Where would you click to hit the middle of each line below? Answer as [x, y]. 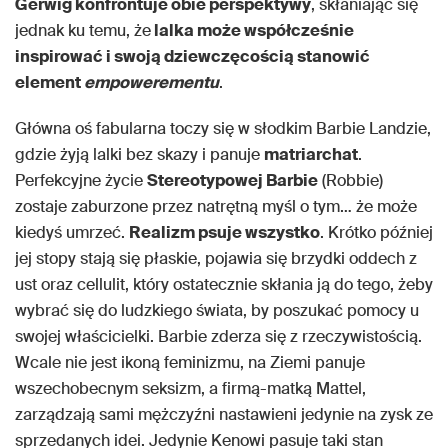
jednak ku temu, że [83, 31]
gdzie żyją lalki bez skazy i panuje [139, 155]
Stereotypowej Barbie [232, 181]
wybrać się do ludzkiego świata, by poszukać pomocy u [217, 311]
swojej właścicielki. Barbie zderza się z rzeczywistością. [218, 337]
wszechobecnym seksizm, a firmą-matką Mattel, [190, 389]
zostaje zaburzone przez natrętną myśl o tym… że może [216, 207]
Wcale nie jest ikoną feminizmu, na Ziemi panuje [190, 363]
